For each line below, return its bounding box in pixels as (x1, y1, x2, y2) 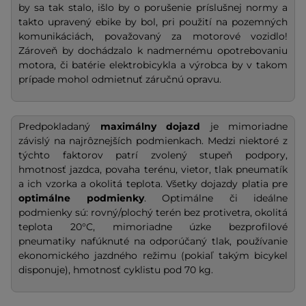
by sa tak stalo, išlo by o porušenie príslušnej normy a (18, 1, 288, 14)
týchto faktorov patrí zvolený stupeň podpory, (18, 149, 288, 162)
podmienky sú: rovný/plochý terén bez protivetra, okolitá (18, 206, 288, 219)
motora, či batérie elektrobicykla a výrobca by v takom (18, 59, 288, 72)
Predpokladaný (18, 120, 100, 133)
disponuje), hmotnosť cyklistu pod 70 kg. (18, 264, 213, 277)
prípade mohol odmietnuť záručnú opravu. (18, 73, 221, 86)
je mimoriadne (200, 120, 288, 133)
